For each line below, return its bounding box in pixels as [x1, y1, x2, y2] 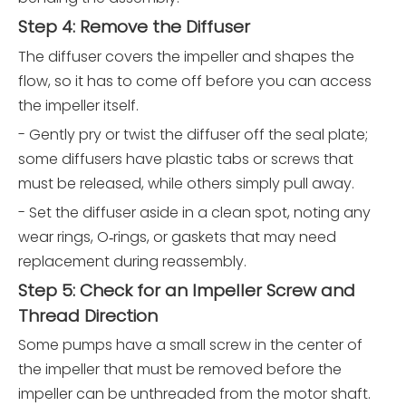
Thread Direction [18, 303, 158, 328]
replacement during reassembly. [18, 250, 246, 272]
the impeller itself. [18, 94, 139, 116]
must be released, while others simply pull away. [18, 172, 354, 194]
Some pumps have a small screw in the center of [18, 333, 362, 355]
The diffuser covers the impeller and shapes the [18, 45, 354, 67]
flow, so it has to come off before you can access [18, 70, 372, 92]
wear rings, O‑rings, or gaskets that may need [18, 226, 336, 247]
